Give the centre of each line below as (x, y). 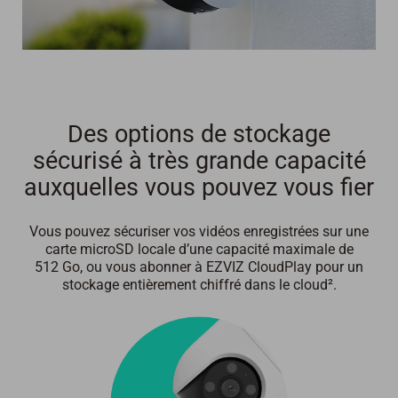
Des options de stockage (199, 135)
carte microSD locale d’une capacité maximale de (199, 250)
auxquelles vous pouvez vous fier (199, 188)
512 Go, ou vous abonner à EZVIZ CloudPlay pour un (199, 267)
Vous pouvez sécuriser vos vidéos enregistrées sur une (199, 232)
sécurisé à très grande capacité (199, 161)
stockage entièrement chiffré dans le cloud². (199, 285)
